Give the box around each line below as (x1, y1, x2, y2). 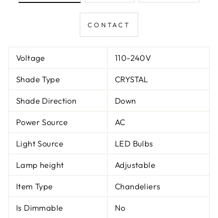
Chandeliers (115, 181, 161, 191)
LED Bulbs (115, 138, 153, 148)
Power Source (16, 116, 68, 127)
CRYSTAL (115, 73, 148, 84)
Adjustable (115, 159, 156, 170)
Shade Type (16, 73, 60, 84)
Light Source (16, 138, 63, 148)
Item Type (16, 181, 53, 191)
